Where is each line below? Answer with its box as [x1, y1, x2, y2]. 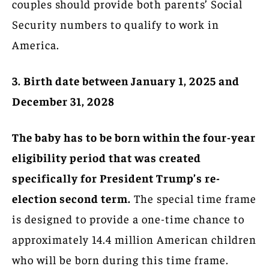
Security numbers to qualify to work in [12, 16, 219, 31]
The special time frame [131, 190, 256, 205]
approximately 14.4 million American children [12, 231, 256, 246]
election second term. [12, 190, 131, 205]
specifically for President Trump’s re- [12, 170, 220, 185]
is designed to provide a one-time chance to [12, 211, 244, 226]
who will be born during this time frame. [12, 252, 229, 267]
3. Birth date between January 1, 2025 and [12, 73, 240, 88]
